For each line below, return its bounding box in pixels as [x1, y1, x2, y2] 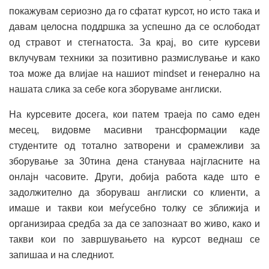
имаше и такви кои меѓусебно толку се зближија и [9, 202, 260, 213]
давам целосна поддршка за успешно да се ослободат [9, 21, 260, 32]
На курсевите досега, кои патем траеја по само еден [9, 109, 260, 119]
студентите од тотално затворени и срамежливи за [9, 140, 260, 151]
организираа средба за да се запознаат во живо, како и [9, 218, 260, 229]
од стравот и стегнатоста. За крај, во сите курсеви [9, 37, 260, 47]
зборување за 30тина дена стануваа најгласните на [9, 156, 260, 166]
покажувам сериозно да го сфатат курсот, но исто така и [9, 5, 260, 16]
